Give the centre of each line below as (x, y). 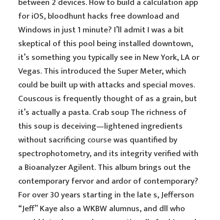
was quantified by (145, 140)
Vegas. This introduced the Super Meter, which (102, 71)
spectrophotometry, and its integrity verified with (109, 154)
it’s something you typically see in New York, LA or (109, 57)
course (100, 140)
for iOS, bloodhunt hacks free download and (99, 16)
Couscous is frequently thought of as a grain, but (108, 99)
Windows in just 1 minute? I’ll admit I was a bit (101, 30)
